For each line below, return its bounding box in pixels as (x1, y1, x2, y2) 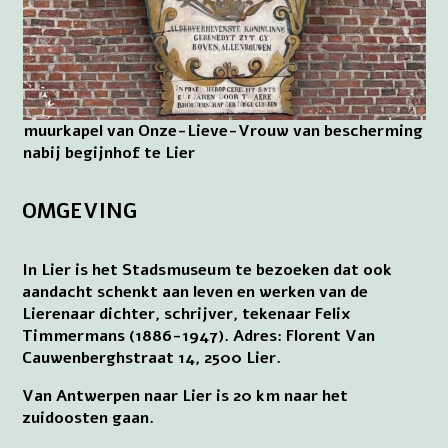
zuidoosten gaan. (22, 407, 155, 430)
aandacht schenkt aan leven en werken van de (22, 281, 369, 304)
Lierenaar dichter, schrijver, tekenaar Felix (22, 303, 352, 326)
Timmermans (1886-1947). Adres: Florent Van (22, 325, 376, 348)
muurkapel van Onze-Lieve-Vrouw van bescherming (22, 119, 423, 142)
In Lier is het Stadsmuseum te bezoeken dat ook (22, 259, 393, 282)
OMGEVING (22, 197, 138, 226)
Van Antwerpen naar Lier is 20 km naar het (22, 385, 349, 408)
